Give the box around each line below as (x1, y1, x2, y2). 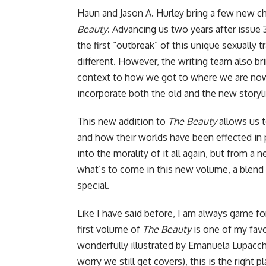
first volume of (77, 223, 142, 236)
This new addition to (77, 115, 168, 128)
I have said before (97, 207, 173, 220)
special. (77, 179, 109, 192)
